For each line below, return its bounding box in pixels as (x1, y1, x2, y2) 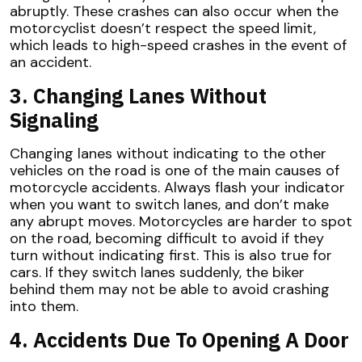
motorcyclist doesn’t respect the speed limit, (10, 19, 316, 39)
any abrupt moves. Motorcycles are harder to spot (10, 212, 352, 232)
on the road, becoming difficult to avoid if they (10, 229, 324, 249)
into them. (10, 297, 78, 317)
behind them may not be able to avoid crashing (10, 280, 330, 300)
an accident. (10, 53, 91, 73)
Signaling (10, 107, 99, 134)
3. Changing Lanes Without (10, 82, 267, 110)
